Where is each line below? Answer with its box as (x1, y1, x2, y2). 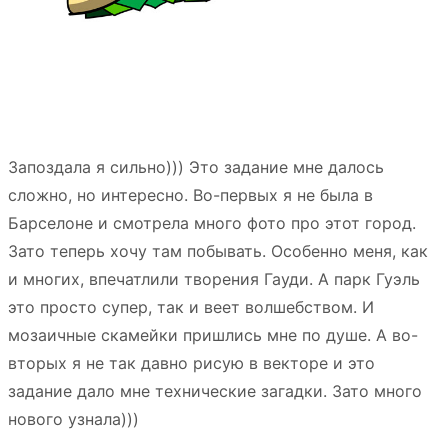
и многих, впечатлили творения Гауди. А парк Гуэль (8, 269, 420, 289)
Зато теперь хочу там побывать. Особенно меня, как (8, 241, 428, 261)
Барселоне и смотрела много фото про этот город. (8, 213, 416, 233)
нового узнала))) (8, 409, 139, 429)
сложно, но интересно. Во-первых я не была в (8, 185, 373, 205)
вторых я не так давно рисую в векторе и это (8, 353, 375, 373)
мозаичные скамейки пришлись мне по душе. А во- (8, 325, 418, 345)
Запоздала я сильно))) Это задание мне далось (8, 157, 384, 177)
